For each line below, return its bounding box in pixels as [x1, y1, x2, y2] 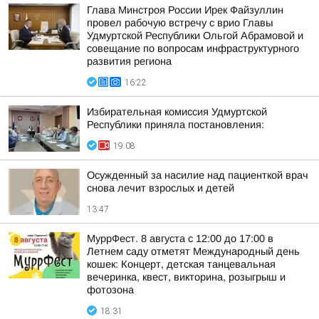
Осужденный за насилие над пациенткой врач [87, 169, 308, 181]
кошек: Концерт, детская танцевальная [87, 258, 276, 270]
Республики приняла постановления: [87, 119, 264, 130]
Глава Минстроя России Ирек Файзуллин [87, 4, 283, 16]
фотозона [87, 284, 134, 296]
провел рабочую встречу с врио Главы [87, 17, 273, 28]
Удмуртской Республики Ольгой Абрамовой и [87, 30, 303, 41]
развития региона [87, 56, 172, 67]
